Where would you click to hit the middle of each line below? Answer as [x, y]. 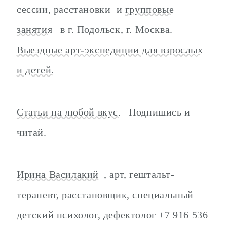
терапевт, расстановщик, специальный [105, 194]
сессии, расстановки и [71, 9]
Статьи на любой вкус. [69, 112]
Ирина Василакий [58, 174]
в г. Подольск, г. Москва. [115, 30]
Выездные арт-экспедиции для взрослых [110, 50]
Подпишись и [158, 112]
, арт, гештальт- [139, 174]
